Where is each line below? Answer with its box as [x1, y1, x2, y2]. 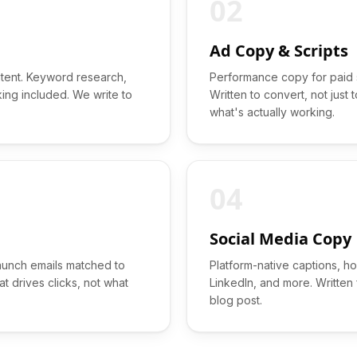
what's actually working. [210, 105, 335, 119]
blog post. [210, 293, 262, 307]
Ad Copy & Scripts [210, 40, 348, 61]
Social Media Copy [210, 228, 351, 249]
